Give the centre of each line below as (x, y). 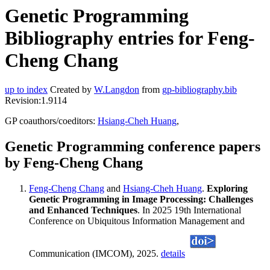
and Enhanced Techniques (83, 210)
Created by (71, 90)
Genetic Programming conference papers (133, 147)
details (173, 254)
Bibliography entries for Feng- (130, 38)
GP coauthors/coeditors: (51, 121)
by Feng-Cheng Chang (74, 163)
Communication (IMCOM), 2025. (95, 254)
